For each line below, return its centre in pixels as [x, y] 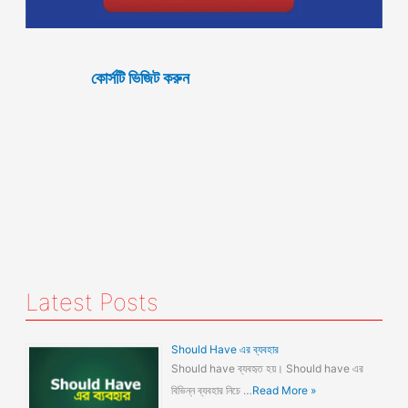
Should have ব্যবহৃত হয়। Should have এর [268, 368]
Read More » [285, 390]
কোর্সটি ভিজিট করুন [141, 77]
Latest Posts [92, 301]
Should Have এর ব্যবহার [225, 349]
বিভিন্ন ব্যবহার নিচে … [212, 390]
